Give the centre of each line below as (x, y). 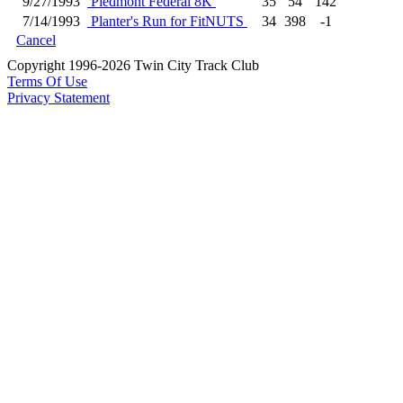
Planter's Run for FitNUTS (167, 21)
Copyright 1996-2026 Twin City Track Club (133, 65)
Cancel (36, 40)
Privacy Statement (58, 98)
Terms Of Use (47, 81)
